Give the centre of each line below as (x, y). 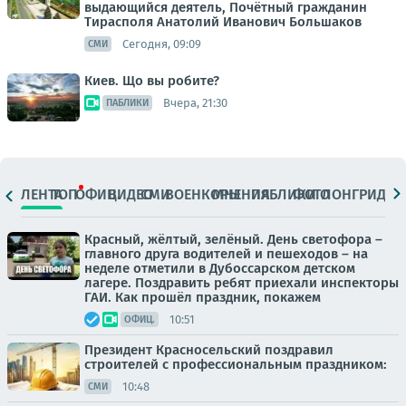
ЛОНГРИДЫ (359, 194)
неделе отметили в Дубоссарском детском (220, 268)
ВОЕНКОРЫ (203, 194)
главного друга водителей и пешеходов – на (226, 254)
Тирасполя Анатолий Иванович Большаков (223, 22)
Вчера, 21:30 (195, 102)
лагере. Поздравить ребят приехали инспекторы (242, 283)
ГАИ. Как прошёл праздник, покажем (203, 297)
